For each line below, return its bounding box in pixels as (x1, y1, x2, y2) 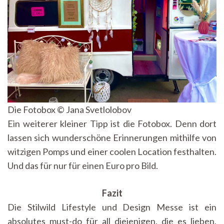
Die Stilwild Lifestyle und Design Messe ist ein (7, 201, 216, 213)
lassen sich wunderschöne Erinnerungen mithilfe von (7, 132, 216, 143)
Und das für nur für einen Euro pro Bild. (7, 160, 159, 171)
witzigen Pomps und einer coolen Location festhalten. (7, 146, 216, 157)
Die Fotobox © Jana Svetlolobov (7, 104, 131, 115)
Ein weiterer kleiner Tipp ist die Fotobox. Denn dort (7, 118, 216, 129)
